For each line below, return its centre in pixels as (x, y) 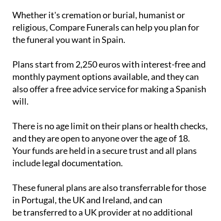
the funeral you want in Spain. (69, 21)
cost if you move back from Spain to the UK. (94, 206)
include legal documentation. (68, 145)
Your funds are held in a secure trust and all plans (105, 132)
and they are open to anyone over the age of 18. (101, 120)
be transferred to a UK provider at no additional (103, 194)
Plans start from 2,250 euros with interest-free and (109, 46)
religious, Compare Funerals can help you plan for (106, 9)
